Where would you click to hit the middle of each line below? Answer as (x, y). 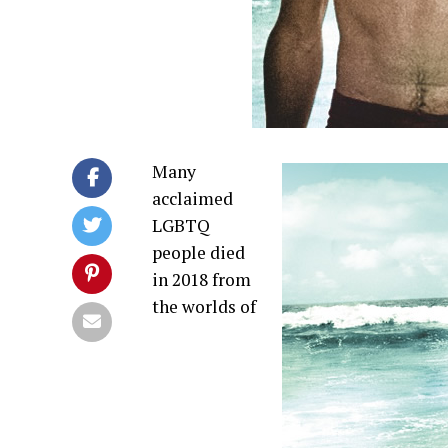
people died (198, 252)
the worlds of (204, 306)
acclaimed (192, 198)
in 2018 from (201, 279)
